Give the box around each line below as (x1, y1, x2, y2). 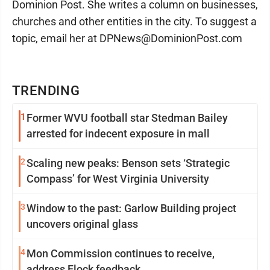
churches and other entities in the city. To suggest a (12, 15, 257, 28)
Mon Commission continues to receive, (27, 247, 215, 260)
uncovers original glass (27, 218, 138, 230)
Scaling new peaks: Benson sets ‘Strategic (27, 157, 230, 169)
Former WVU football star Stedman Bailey (27, 111, 228, 124)
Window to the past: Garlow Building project (27, 202, 236, 215)
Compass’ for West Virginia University (27, 172, 209, 185)
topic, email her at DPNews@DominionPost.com (12, 32, 242, 45)
